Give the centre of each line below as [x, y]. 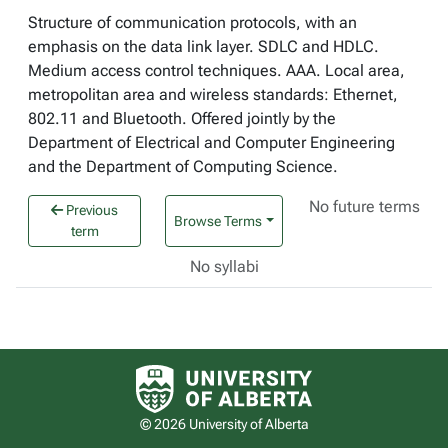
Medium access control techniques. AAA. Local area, [216, 70]
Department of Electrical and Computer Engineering [211, 142]
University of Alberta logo [311, 371]
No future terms [365, 206]
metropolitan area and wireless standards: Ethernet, [213, 94]
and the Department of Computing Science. [183, 166]
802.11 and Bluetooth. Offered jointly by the [182, 118]
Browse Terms [218, 220]
